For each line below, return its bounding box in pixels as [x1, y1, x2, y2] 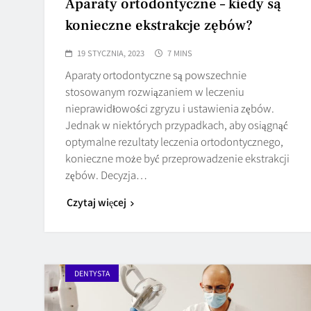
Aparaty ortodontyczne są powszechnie [65, 67, 246, 82]
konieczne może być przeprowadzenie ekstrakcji [65, 150, 289, 165]
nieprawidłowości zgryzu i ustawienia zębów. [65, 100, 274, 115]
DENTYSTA [74, 267, 110, 278]
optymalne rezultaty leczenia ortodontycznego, [65, 133, 283, 149]
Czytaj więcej [67, 194, 126, 209]
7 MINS [167, 47, 192, 58]
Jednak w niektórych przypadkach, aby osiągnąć [65, 117, 288, 132]
